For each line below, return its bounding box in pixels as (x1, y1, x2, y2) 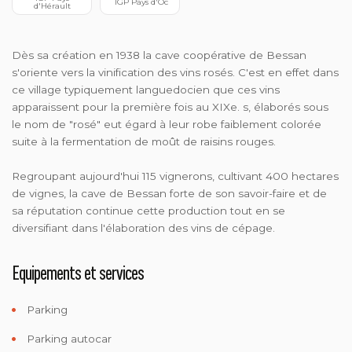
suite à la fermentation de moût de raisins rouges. (12, 134, 276, 148)
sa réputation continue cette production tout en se (12, 203, 285, 217)
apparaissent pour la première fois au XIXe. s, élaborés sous (12, 100, 328, 113)
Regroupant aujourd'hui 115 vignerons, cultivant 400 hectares (12, 169, 339, 182)
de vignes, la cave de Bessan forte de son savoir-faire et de (12, 186, 327, 200)
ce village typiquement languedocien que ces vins (12, 82, 280, 96)
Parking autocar (24, 332, 112, 345)
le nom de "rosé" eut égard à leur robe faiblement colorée (12, 117, 321, 130)
